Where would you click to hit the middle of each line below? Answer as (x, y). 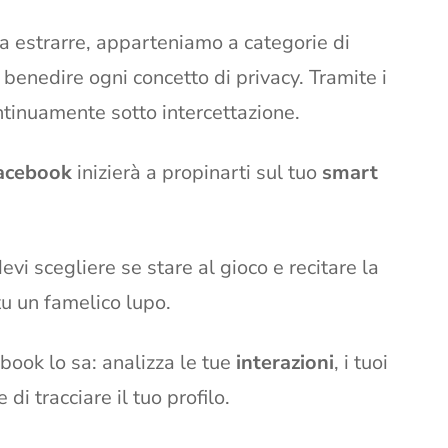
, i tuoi (361, 362)
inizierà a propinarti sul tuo (197, 172)
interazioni (285, 362)
